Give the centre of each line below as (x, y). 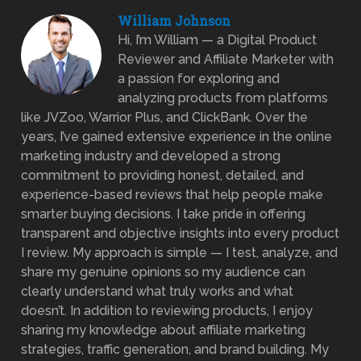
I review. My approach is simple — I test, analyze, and (180, 252)
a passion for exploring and (199, 78)
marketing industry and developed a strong (151, 156)
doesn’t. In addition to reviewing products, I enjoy (167, 310)
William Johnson (174, 20)
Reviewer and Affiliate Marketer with (226, 59)
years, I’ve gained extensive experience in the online (177, 136)
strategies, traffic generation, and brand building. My (175, 349)
